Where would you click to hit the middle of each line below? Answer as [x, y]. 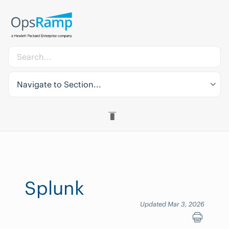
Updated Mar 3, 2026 [172, 204]
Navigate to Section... [59, 84]
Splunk [54, 188]
